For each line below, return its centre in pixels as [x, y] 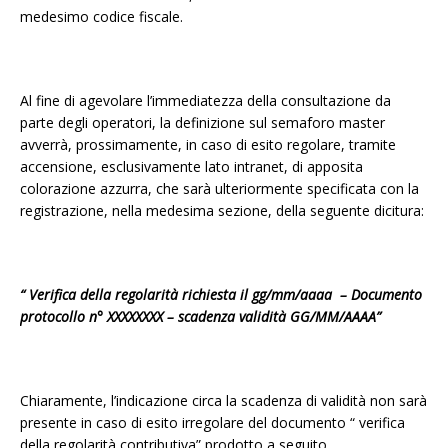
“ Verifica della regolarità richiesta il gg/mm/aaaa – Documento [221, 294]
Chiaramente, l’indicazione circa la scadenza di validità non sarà [223, 400]
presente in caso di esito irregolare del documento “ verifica [212, 422]
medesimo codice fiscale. [101, 16]
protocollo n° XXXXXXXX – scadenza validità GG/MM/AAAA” [200, 316]
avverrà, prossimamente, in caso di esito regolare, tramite [208, 144]
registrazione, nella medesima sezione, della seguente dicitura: [222, 210]
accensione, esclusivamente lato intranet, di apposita [191, 166]
